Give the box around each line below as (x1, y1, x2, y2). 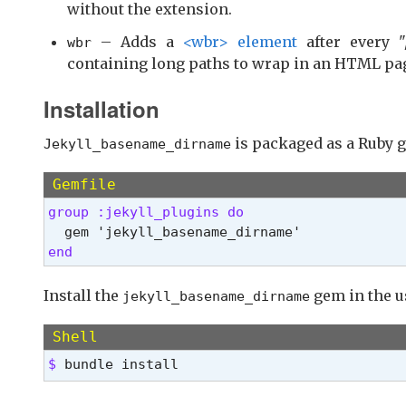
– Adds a (92, 32, 184, 51)
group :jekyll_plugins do (48, 203, 252, 219)
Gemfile (53, 175, 116, 193)
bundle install (64, 355, 179, 372)
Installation (43, 92, 159, 124)
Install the (43, 285, 122, 304)
